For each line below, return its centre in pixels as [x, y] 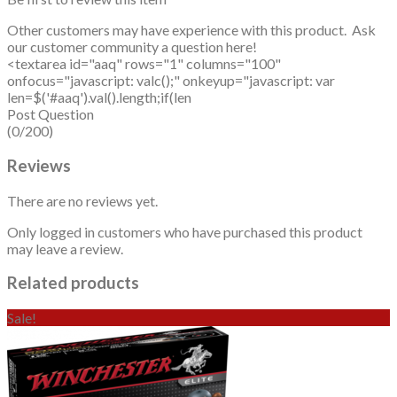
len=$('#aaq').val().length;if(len [99, 97]
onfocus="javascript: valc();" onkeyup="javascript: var [171, 81]
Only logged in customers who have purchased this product [185, 231]
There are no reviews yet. [82, 200]
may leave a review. [65, 248]
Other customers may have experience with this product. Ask [191, 30]
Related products [73, 283]
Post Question [51, 114]
